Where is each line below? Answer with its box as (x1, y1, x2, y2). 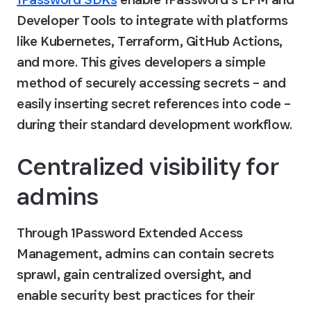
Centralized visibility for (17, 151, 279, 182)
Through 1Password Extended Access (17, 224, 243, 242)
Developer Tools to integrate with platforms (17, 11, 288, 29)
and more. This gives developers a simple (17, 53, 267, 71)
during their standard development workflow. (17, 115, 292, 133)
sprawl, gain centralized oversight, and (17, 265, 251, 283)
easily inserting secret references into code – (17, 94, 291, 112)
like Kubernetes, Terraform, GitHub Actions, (17, 32, 283, 50)
